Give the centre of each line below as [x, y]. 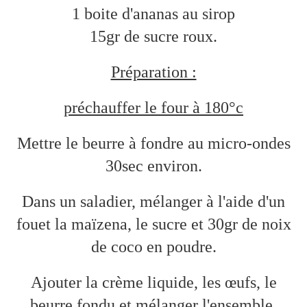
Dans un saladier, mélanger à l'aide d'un [153, 202]
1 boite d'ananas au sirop [153, 14]
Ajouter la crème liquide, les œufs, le [153, 283]
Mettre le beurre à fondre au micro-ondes [153, 144]
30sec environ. [153, 166]
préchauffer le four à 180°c [153, 108]
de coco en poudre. [153, 247]
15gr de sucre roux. [153, 37]
